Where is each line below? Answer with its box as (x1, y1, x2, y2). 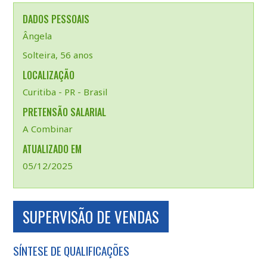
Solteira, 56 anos (22, 49, 93, 61)
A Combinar (22, 123, 73, 135)
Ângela (22, 30, 52, 42)
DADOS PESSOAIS (22, 12, 89, 26)
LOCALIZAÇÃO (22, 68, 74, 82)
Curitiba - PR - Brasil (22, 86, 107, 98)
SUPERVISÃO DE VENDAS (22, 206, 159, 228)
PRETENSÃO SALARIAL (22, 105, 106, 119)
